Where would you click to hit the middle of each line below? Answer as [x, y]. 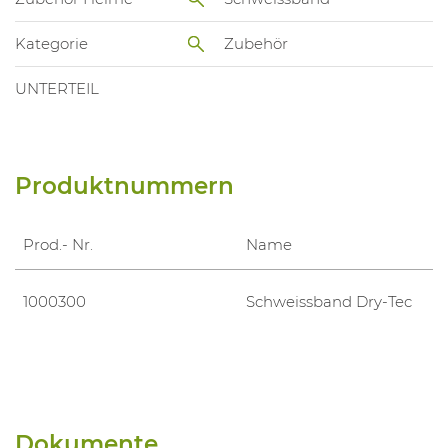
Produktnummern [124, 185]
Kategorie [51, 44]
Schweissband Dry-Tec [328, 301]
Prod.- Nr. [57, 244]
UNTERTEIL [57, 89]
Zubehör [256, 44]
